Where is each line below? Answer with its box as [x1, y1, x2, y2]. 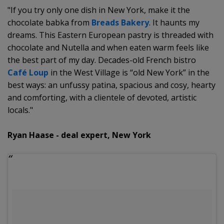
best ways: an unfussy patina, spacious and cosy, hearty [7, 79, 215, 90]
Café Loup [7, 66, 48, 78]
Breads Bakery [91, 16, 149, 28]
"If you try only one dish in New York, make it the [7, 4, 190, 15]
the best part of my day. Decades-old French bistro [7, 54, 196, 65]
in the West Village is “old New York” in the [48, 66, 209, 78]
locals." [7, 104, 33, 115]
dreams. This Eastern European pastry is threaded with [7, 29, 213, 40]
